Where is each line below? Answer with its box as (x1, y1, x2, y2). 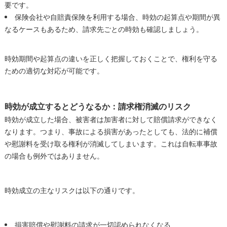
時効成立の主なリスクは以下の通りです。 (4, 185, 139, 197)
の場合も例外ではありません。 (4, 150, 104, 162)
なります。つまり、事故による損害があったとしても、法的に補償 (4, 126, 217, 138)
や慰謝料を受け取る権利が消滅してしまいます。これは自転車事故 (4, 138, 217, 150)
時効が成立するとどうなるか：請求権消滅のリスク (4, 100, 191, 113)
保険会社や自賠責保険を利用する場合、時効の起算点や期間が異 (14, 12, 220, 23)
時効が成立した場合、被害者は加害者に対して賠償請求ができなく (4, 114, 217, 126)
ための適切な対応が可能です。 (4, 65, 104, 77)
